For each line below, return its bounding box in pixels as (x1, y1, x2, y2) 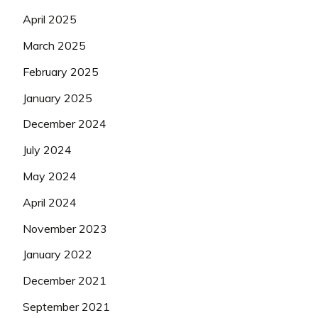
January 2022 (23, 247, 92, 262)
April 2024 (23, 194, 77, 209)
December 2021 (23, 273, 106, 288)
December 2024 (23, 116, 106, 131)
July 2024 (23, 143, 72, 158)
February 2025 (23, 64, 99, 79)
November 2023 (23, 221, 107, 236)
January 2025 (23, 90, 92, 105)
